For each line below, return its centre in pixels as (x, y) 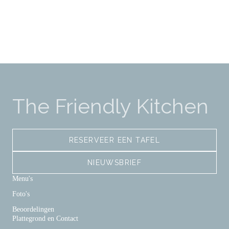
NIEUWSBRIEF (114, 163)
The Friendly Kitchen (110, 106)
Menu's (22, 179)
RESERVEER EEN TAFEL (114, 140)
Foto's (21, 194)
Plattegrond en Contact (45, 219)
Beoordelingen (33, 209)
